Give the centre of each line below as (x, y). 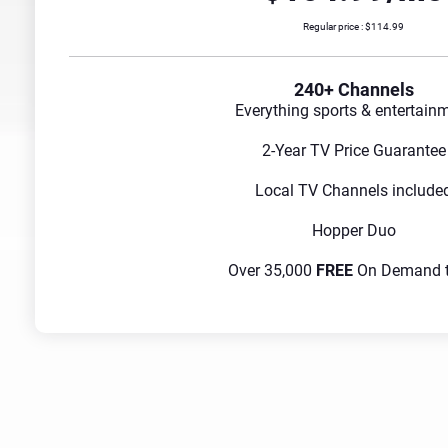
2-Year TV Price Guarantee (353, 151)
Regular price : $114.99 (353, 27)
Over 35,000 (272, 271)
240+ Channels (353, 90)
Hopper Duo (353, 231)
